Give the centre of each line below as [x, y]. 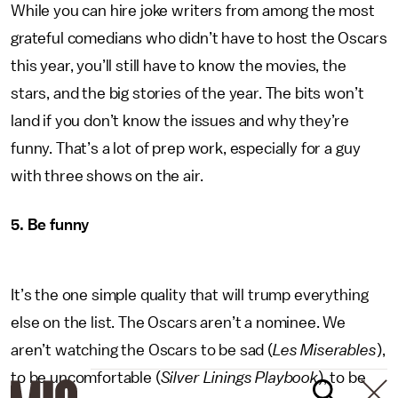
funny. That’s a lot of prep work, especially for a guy [186, 148]
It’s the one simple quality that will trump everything [190, 295]
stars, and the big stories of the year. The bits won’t [187, 93]
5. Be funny [50, 225]
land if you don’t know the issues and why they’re [180, 121]
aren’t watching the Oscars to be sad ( [142, 350]
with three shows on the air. [107, 176]
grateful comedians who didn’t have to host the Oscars [199, 38]
